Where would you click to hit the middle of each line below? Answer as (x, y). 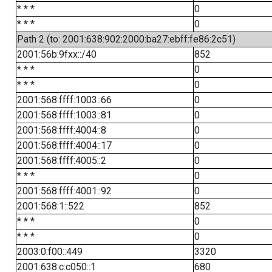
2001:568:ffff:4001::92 (64, 191)
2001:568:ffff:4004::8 (61, 130)
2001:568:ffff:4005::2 (61, 161)
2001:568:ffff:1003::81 (64, 115)
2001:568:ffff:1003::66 (64, 100)
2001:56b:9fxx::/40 (56, 54)
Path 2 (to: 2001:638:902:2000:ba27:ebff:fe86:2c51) (126, 39)
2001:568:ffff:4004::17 (64, 145)
